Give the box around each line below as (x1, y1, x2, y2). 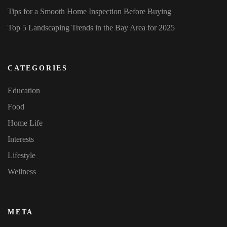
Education (8, 86, 40, 95)
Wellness (8, 167, 36, 176)
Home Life (8, 119, 43, 128)
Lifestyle (8, 151, 35, 160)
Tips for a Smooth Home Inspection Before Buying (8, 7, 171, 16)
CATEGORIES (8, 64, 68, 72)
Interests (8, 135, 34, 144)
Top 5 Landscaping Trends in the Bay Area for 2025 (8, 23, 175, 32)
